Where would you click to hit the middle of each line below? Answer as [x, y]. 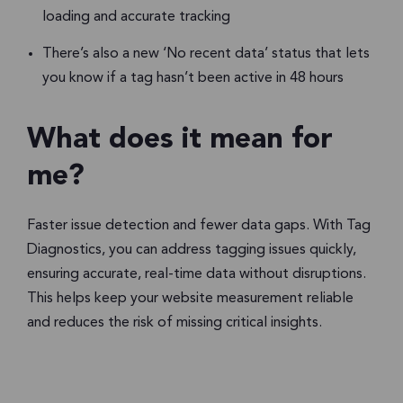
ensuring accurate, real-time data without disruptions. [197, 274]
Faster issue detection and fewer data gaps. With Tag [199, 225]
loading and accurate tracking [136, 18]
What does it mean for [180, 140]
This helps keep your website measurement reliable [190, 298]
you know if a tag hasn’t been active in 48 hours [193, 79]
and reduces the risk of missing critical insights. [175, 322]
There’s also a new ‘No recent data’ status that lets [206, 54]
